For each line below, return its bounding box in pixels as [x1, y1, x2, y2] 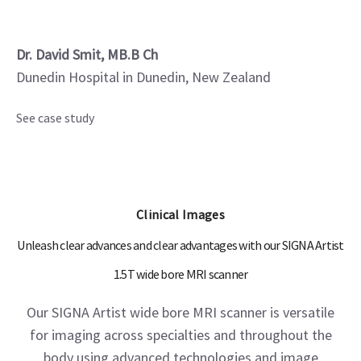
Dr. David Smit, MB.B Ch [16, 45, 158, 64]
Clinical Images [136, 206, 225, 222]
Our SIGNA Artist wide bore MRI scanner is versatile [27, 303, 334, 322]
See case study [16, 110, 94, 126]
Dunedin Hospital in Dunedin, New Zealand [16, 68, 271, 86]
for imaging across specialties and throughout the [29, 326, 332, 344]
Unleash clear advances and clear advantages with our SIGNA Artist [17, 237, 344, 253]
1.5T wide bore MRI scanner [113, 266, 248, 282]
